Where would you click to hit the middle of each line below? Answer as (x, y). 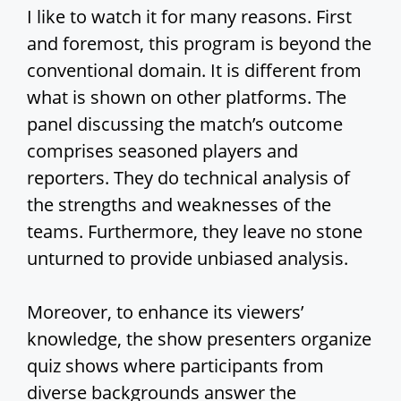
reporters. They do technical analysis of (188, 178)
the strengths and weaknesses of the (179, 205)
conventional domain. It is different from (194, 71)
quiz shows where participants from (175, 366)
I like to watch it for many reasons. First (189, 17)
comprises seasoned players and (162, 151)
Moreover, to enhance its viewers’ (165, 312)
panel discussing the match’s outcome (185, 124)
